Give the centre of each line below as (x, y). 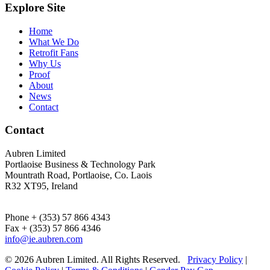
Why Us (45, 63)
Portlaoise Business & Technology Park (80, 165)
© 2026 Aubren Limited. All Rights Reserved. (96, 260)
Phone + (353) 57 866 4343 (58, 218)
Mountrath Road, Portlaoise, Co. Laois (78, 175)
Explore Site (35, 8)
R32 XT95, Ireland (41, 186)
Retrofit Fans (54, 52)
